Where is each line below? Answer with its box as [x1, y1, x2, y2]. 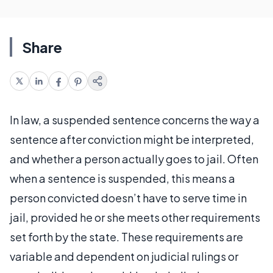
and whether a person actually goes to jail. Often [10, 152, 258, 166]
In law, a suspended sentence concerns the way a [10, 113, 260, 127]
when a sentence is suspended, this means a [10, 171, 235, 185]
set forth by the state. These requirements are [10, 230, 243, 244]
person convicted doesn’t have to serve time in [10, 191, 247, 205]
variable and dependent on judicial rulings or [10, 249, 238, 263]
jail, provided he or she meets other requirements [10, 210, 260, 224]
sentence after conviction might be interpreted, [10, 132, 254, 146]
